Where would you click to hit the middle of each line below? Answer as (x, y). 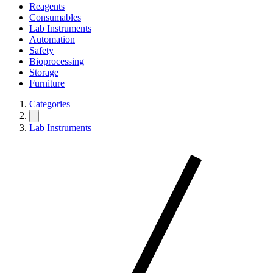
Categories (50, 104)
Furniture (47, 83)
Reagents (47, 6)
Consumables (55, 17)
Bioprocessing (57, 61)
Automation (52, 39)
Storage (44, 72)
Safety (41, 50)
